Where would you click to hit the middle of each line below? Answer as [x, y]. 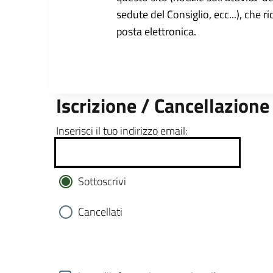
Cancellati [100, 211]
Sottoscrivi [102, 181]
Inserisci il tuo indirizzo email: [122, 130]
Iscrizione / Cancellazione [163, 105]
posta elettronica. [156, 31]
